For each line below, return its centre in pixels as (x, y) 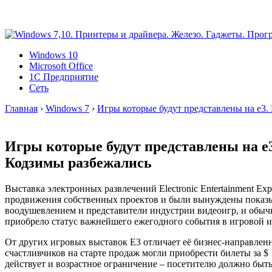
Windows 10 (53, 55)
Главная (21, 108)
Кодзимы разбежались (78, 162)
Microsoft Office (61, 66)
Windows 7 (67, 108)
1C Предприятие (64, 77)
